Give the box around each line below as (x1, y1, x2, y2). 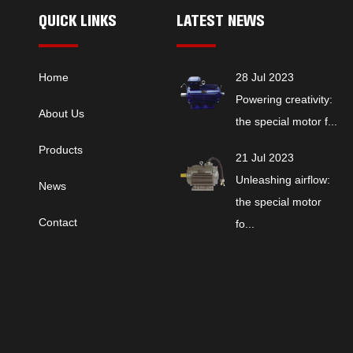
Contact (38, 216, 77, 229)
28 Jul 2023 (236, 71, 295, 84)
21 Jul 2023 (236, 151, 295, 164)
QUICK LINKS (38, 11, 117, 30)
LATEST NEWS (176, 11, 265, 30)
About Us (38, 107, 84, 120)
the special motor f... (236, 115, 338, 128)
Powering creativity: (236, 93, 333, 106)
